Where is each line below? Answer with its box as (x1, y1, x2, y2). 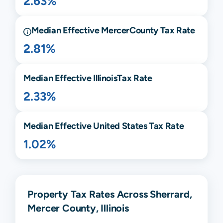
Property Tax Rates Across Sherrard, (27, 188, 192, 200)
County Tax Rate (129, 24, 195, 35)
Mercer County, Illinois (27, 202, 129, 214)
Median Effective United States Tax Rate (23, 120, 184, 131)
